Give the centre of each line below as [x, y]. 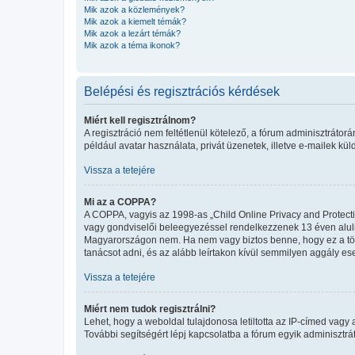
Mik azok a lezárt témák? [132, 33]
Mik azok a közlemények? [134, 9]
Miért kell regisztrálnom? [140, 120]
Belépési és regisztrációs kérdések [182, 91]
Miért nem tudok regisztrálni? [150, 309]
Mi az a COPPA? [120, 202]
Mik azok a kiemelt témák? [135, 21]
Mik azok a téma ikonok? [132, 45]
